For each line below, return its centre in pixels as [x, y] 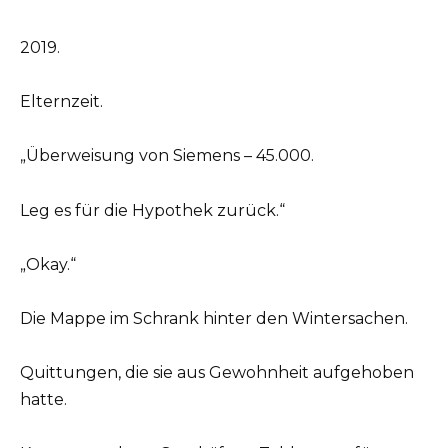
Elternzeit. [61, 102]
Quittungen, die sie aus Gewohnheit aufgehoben [217, 373]
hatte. [43, 400]
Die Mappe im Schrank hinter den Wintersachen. [214, 318]
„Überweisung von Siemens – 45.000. [167, 156]
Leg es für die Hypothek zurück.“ [152, 210]
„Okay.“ [48, 264]
